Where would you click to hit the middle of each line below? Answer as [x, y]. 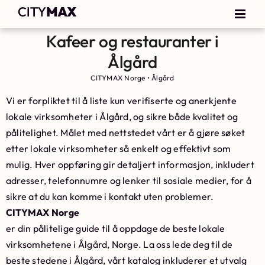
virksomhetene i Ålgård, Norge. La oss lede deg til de [119, 244]
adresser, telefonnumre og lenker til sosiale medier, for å [129, 180]
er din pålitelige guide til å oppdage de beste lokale [116, 228]
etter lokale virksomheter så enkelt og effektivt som [119, 148]
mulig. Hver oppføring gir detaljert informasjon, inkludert [130, 164]
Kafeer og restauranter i [132, 41]
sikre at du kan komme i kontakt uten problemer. [110, 196]
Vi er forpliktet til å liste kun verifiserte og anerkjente [121, 101]
